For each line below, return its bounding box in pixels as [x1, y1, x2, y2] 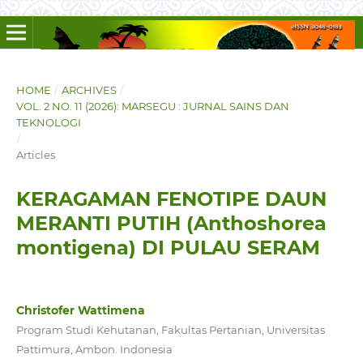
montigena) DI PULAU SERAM [15, 235, 320, 259]
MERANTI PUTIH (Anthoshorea [15, 211, 327, 235]
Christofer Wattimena [15, 302, 145, 318]
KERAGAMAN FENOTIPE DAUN [15, 186, 327, 211]
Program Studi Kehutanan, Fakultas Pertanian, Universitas [15, 322, 325, 336]
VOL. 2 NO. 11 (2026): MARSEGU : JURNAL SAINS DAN [15, 99, 289, 113]
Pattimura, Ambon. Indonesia [15, 342, 173, 356]
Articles [15, 147, 55, 161]
